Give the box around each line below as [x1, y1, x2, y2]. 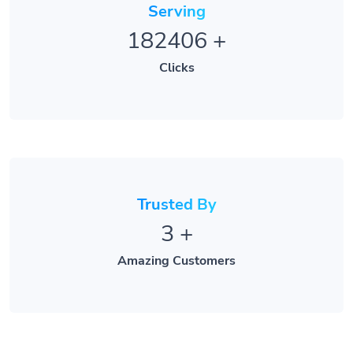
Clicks [158, 40, 195, 58]
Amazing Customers [117, 233, 236, 251]
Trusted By [136, 175, 217, 197]
